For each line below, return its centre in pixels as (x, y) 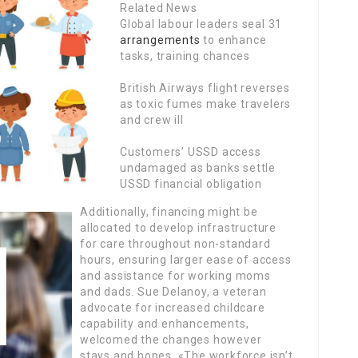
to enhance (233, 40)
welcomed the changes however (171, 340)
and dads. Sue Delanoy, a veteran (173, 292)
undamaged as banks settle (198, 168)
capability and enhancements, (165, 324)
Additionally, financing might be (169, 212)
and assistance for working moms (175, 276)
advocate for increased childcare (173, 308)
